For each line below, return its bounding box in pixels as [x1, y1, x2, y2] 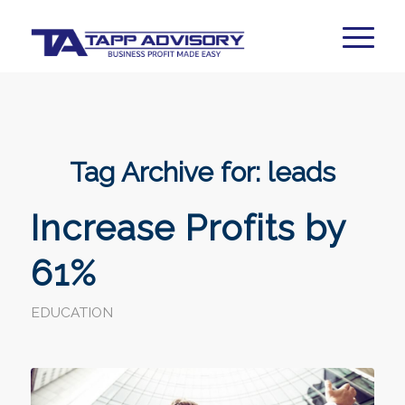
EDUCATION [30, 304, 113, 321]
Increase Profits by [30, 207, 345, 249]
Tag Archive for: [69, 156, 268, 188]
